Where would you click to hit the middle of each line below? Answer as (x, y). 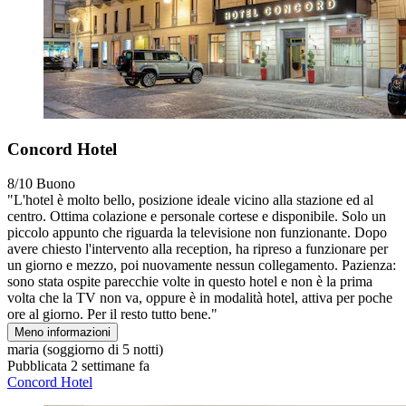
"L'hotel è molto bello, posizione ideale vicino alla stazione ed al (190, 200)
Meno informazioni (63, 333)
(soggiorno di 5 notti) (101, 350)
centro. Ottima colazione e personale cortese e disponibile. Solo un (197, 217)
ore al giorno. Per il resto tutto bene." (112, 314)
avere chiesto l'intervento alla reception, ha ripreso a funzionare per (198, 249)
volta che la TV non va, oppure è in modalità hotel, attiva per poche (200, 298)
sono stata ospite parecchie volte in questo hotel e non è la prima (190, 282)
